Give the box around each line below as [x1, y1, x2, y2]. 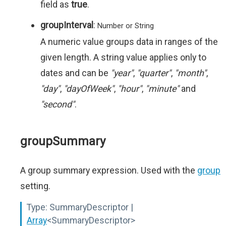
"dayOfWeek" [64, 83, 114, 94]
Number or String [97, 21, 154, 30]
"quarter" [137, 68, 171, 78]
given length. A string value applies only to [40, 52, 206, 63]
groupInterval [40, 20, 93, 30]
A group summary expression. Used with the [20, 165, 197, 176]
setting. [20, 181, 50, 191]
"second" [40, 99, 75, 109]
